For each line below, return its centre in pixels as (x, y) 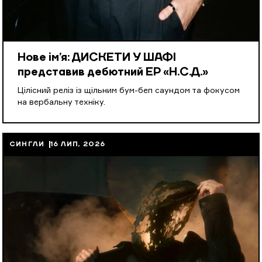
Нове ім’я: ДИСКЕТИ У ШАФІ (97, 58)
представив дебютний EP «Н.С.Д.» (113, 72)
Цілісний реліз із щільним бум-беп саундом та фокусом (129, 90)
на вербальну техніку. (61, 102)
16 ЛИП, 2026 (78, 144)
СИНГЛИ (27, 144)
